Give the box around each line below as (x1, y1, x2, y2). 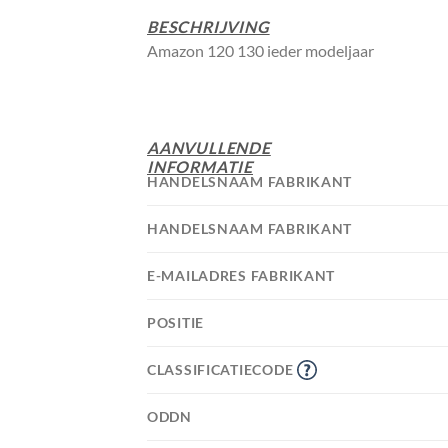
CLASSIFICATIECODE (147, 361, 297, 379)
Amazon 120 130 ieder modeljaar (147, 41, 377, 61)
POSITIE (147, 314, 208, 332)
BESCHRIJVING (147, 17, 270, 37)
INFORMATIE (147, 157, 254, 177)
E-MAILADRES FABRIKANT (147, 267, 339, 285)
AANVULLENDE (147, 138, 271, 158)
